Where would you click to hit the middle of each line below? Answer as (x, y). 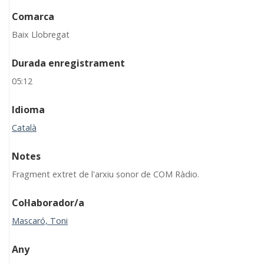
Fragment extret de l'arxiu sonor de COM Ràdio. (105, 174)
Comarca (33, 17)
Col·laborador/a (48, 203)
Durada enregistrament (68, 63)
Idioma (28, 110)
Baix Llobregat (41, 35)
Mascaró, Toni (40, 221)
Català (24, 128)
